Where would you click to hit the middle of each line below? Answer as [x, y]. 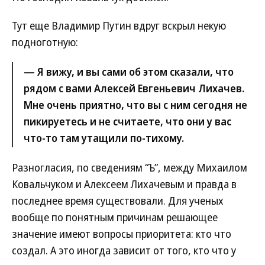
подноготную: [45, 42]
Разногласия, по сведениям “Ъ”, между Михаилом [130, 167]
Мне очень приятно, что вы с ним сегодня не [135, 105]
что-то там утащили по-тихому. [104, 138]
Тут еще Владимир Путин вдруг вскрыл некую [119, 25]
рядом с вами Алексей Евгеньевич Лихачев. [134, 88]
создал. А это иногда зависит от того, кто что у [124, 250]
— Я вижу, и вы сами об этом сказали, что [129, 72]
